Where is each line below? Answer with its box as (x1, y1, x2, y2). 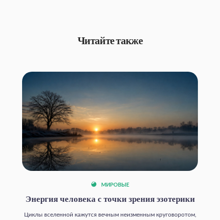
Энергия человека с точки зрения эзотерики (25, 194, 195, 204)
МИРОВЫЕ (100, 182, 129, 188)
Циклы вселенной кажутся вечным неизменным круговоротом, (24, 211, 196, 218)
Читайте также (78, 35, 142, 47)
